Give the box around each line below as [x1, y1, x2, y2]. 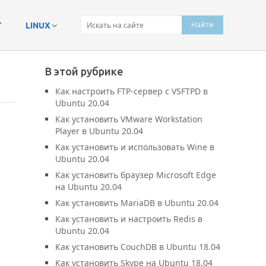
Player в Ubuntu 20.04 [55, 125, 143, 137]
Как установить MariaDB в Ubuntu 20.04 [55, 197, 218, 208]
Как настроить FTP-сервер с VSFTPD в [55, 85, 208, 97]
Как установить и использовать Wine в [55, 141, 214, 153]
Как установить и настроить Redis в [55, 213, 202, 224]
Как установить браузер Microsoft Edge [55, 169, 216, 180]
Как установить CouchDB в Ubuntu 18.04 [55, 241, 220, 252]
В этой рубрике [45, 65, 123, 77]
